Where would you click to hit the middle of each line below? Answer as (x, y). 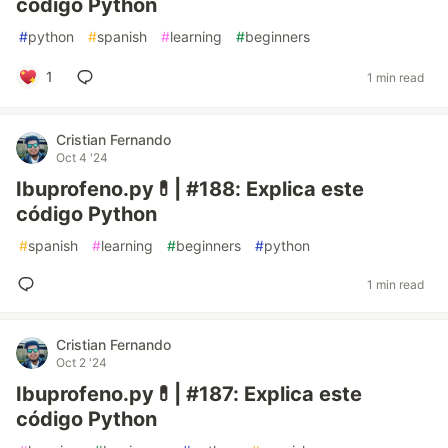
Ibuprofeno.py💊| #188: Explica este (190, 189)
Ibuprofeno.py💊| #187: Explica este (189, 394)
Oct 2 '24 (81, 362)
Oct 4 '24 (82, 157)
